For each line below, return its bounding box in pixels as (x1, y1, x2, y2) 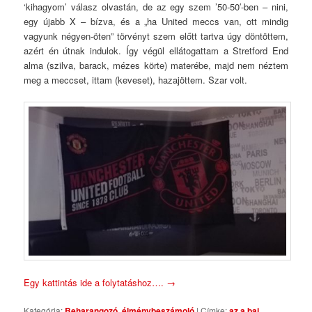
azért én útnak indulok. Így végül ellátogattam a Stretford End (24, 43, 288, 57)
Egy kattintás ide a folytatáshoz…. (24, 275, 167, 289)
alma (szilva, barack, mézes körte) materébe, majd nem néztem (24, 58, 288, 72)
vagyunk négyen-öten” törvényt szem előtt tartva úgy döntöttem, (24, 29, 288, 42)
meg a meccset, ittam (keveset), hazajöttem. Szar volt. (24, 72, 248, 86)
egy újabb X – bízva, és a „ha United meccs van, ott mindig (24, 14, 288, 28)
